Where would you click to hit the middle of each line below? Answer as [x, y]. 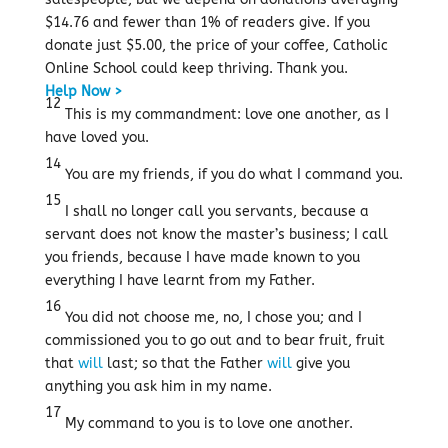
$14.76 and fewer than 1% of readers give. [189, 22]
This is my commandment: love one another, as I [224, 114]
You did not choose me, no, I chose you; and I [211, 317]
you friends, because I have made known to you [202, 257]
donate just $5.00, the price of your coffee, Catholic [216, 45]
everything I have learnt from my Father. [179, 280]
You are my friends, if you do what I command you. [231, 174]
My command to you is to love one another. [206, 423]
